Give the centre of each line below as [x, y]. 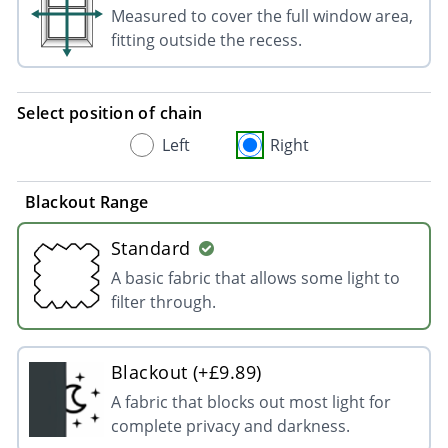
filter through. [163, 302]
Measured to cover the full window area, [261, 16]
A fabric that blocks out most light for [250, 402]
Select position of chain [109, 113]
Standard [150, 248]
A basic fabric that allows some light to [255, 278]
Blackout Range [86, 202]
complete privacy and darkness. [230, 426]
